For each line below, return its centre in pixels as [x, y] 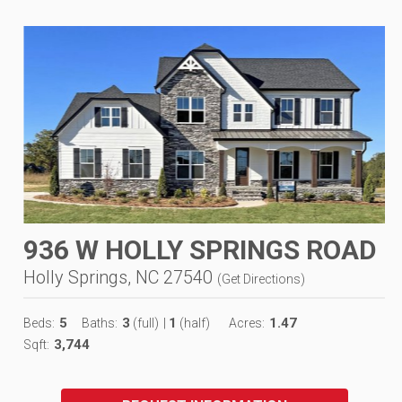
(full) [144, 323]
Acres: [247, 323]
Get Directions [261, 279]
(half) [193, 323]
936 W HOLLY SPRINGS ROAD [200, 249]
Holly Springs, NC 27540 [118, 277]
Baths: [100, 323]
